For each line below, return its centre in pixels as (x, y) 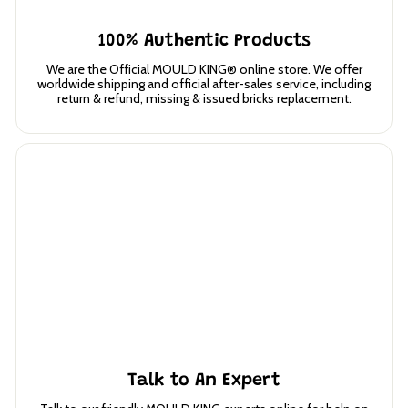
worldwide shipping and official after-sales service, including (204, 83)
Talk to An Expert (204, 381)
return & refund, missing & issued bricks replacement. (204, 98)
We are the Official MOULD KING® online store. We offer (204, 69)
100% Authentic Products (204, 41)
